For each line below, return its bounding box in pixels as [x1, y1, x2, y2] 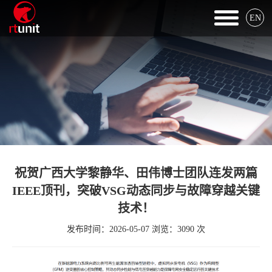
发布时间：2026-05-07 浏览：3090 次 [67, 224, 205, 234]
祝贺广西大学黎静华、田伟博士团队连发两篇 [15, 166, 257, 180]
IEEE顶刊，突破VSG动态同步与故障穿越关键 [12, 183, 260, 197]
